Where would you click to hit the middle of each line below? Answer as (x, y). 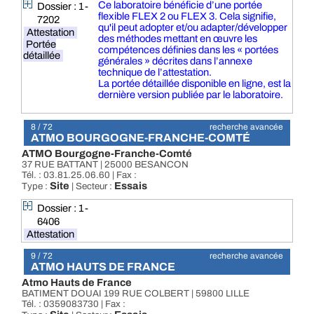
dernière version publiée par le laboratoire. (190, 95)
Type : (36, 186)
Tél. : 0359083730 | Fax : (74, 304)
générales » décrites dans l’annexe (175, 61)
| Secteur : (92, 186)
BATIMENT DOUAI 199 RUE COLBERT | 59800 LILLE (136, 293)
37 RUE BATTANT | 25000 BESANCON (105, 164)
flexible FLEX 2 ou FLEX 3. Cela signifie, (187, 16)
